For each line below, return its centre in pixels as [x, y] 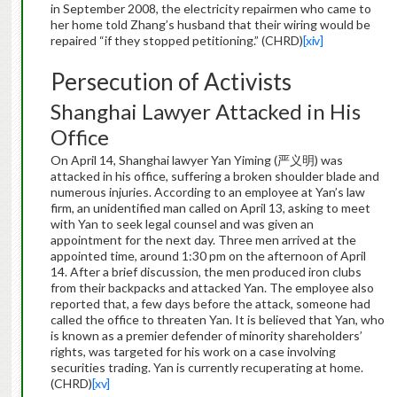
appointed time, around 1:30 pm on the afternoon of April [208, 256]
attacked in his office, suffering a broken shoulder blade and [214, 176]
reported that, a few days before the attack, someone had [210, 304]
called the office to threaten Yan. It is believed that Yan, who [217, 320]
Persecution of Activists [171, 82]
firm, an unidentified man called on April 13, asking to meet [210, 208]
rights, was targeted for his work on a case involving [193, 352]
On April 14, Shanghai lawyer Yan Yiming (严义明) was [196, 160]
